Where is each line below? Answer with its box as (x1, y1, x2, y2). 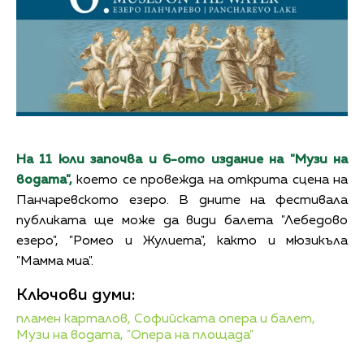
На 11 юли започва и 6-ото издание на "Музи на (16, 153, 348, 167)
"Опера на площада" (127, 328, 253, 342)
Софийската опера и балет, (134, 312, 315, 326)
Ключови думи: (16, 286, 135, 303)
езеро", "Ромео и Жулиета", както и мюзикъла (16, 234, 348, 248)
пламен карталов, (16, 312, 131, 326)
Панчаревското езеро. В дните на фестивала (16, 193, 348, 207)
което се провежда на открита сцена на (72, 173, 348, 187)
